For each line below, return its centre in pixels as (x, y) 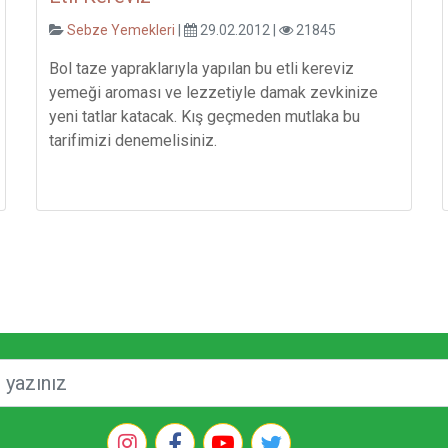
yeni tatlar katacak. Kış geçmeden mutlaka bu (205, 117)
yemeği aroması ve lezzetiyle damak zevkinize (214, 93)
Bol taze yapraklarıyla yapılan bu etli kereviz (202, 69)
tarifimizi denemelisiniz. (133, 141)
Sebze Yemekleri (123, 30)
